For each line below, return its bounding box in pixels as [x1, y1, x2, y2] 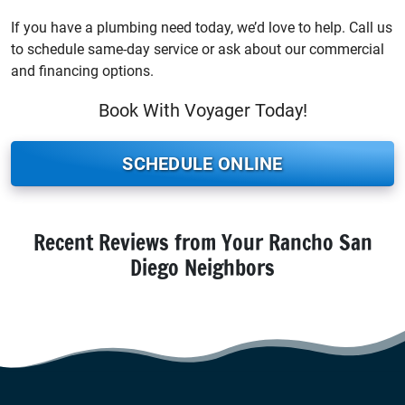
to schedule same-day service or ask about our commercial [11, 40, 384, 58]
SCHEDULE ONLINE [122, 152, 283, 174]
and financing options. [11, 61, 154, 80]
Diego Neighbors [130, 251, 275, 283]
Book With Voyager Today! [98, 99, 307, 121]
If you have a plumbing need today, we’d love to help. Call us [11, 18, 392, 36]
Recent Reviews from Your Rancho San [33, 226, 372, 258]
